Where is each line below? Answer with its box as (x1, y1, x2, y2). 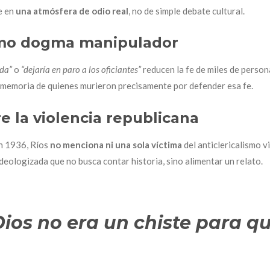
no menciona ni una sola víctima (50, 139, 182, 150)
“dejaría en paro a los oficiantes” (21, 64, 141, 75)
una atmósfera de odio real (16, 5, 128, 16)
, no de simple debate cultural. (128, 5, 245, 16)
